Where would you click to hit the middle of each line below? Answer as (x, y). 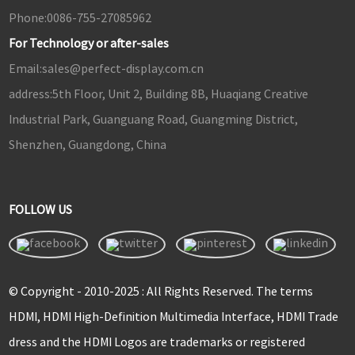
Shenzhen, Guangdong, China (88, 145)
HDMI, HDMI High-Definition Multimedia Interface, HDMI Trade (173, 316)
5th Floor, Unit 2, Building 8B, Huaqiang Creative (180, 94)
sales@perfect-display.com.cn (122, 69)
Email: (25, 69)
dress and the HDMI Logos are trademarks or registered (157, 341)
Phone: (27, 18)
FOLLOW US (40, 210)
